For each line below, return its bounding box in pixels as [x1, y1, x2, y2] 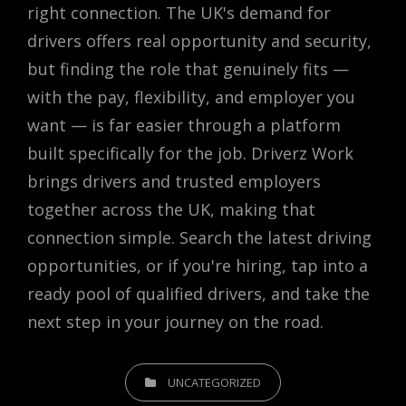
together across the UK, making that [27, 198, 315, 220]
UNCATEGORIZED [168, 373, 261, 391]
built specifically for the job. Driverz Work [27, 141, 353, 164]
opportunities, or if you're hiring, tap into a [27, 254, 368, 276]
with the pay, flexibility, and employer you [27, 85, 355, 108]
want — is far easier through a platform [27, 113, 341, 136]
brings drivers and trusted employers [27, 169, 321, 192]
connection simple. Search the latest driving [27, 226, 372, 248]
